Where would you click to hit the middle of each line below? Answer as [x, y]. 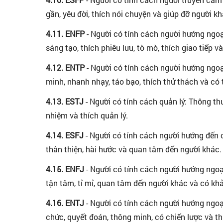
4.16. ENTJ [66, 203]
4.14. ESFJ [66, 135]
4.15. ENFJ [65, 169]
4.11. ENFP [66, 34]
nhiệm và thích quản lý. [87, 115]
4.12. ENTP [66, 67]
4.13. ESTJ [66, 101]
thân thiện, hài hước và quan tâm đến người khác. [134, 149]
